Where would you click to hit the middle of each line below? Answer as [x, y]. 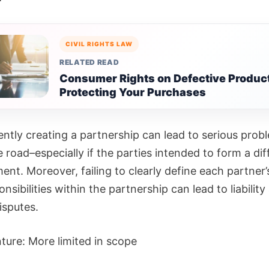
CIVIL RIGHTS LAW [99, 44]
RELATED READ [89, 62]
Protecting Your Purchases [133, 92]
